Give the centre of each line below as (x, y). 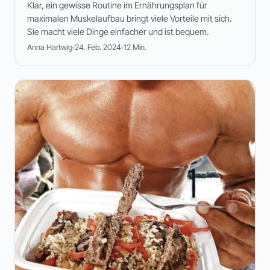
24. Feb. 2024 (98, 47)
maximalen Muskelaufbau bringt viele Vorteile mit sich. (129, 19)
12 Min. (135, 47)
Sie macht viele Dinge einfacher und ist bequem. (118, 32)
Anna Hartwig (50, 47)
